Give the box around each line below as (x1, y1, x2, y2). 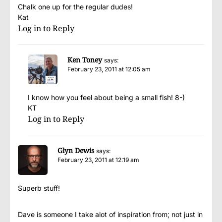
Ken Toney (67, 55, 102, 65)
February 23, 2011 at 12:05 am (67, 65, 151, 73)
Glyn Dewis (57, 146, 94, 156)
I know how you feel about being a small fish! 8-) (28, 93, 185, 102)
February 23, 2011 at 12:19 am (57, 156, 139, 164)
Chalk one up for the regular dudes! (18, 2, 133, 11)
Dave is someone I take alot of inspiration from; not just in (18, 210, 203, 219)
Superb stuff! (18, 184, 60, 193)
